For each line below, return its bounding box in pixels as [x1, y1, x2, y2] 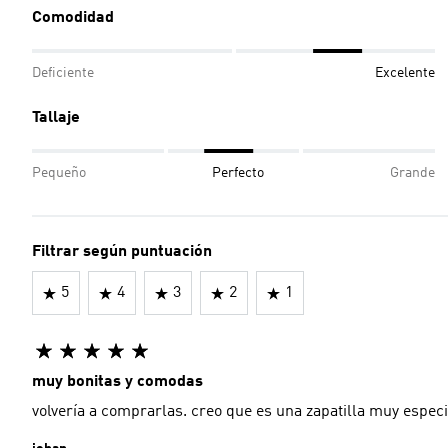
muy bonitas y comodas [32, 374, 203, 390]
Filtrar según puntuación [32, 244, 212, 260]
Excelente [375, 66, 435, 80]
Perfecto [212, 166, 264, 180]
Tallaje [32, 110, 80, 126]
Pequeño [32, 166, 86, 180]
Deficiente [32, 66, 94, 80]
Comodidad [32, 10, 114, 26]
